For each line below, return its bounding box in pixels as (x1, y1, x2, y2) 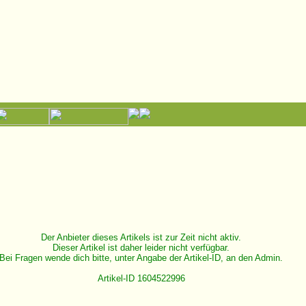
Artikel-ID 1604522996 (97, 273, 185, 283)
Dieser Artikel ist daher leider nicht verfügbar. (53, 242, 229, 253)
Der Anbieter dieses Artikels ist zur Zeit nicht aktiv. (41, 232, 241, 242)
